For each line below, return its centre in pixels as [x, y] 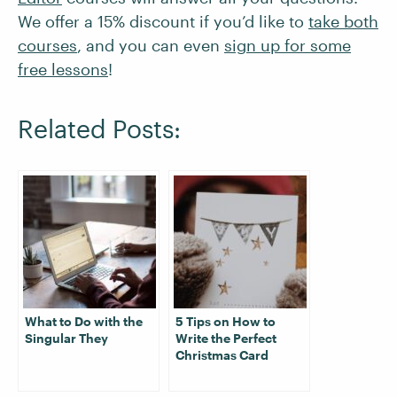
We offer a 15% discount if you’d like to [163, 21]
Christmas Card [222, 355]
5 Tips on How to [226, 321]
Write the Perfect [226, 338]
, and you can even [151, 45]
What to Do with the [84, 321]
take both [343, 21]
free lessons [63, 69]
